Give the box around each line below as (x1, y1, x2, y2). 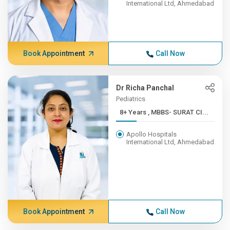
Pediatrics (116, 95, 146, 103)
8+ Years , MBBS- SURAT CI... (148, 108, 209, 116)
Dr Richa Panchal (116, 84, 175, 92)
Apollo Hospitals (126, 130, 177, 138)
